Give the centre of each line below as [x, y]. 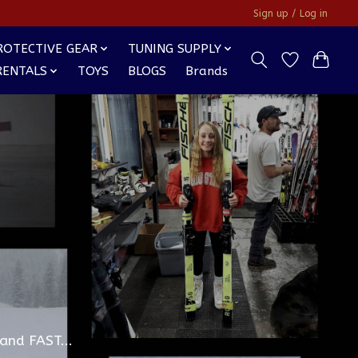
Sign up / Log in [291, 13]
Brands [207, 72]
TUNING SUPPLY [175, 49]
